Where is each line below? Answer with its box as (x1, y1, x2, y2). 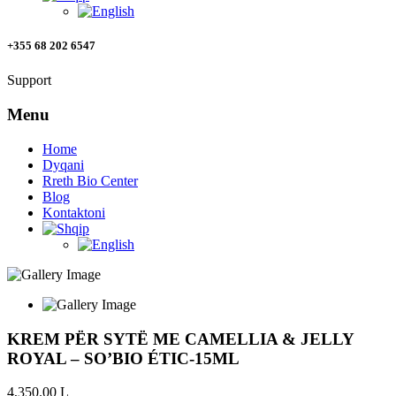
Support (7, 72, 51, 88)
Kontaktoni (42, 204, 105, 220)
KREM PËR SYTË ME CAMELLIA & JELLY (7, 329, 354, 348)
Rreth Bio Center (42, 172, 138, 188)
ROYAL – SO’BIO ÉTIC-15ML (7, 348, 240, 368)
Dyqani (42, 156, 84, 172)
